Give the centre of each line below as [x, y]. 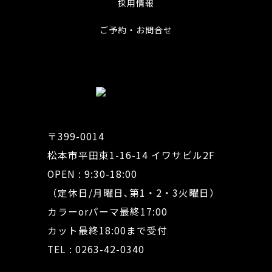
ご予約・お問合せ [136, 31]
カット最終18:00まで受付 [107, 231]
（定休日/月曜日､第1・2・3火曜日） [133, 193]
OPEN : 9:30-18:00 [92, 174]
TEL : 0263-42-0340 [96, 250]
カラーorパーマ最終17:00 [107, 212]
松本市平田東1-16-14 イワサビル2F [131, 155]
